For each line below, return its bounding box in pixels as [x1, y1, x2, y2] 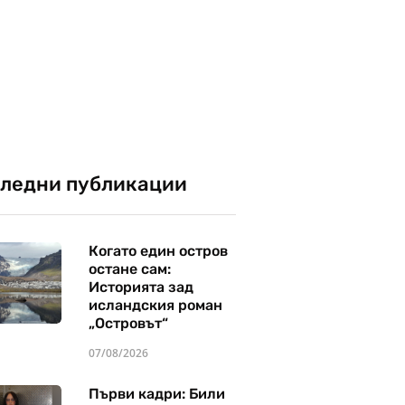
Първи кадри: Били [88, 385, 225, 402]
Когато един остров [88, 242, 228, 259]
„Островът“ [88, 315, 168, 332]
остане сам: [88, 260, 171, 278]
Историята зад [88, 278, 193, 296]
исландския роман [88, 297, 222, 314]
